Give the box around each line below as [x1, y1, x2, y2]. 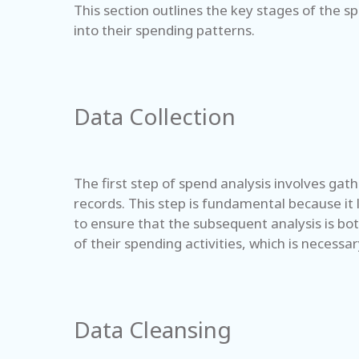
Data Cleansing [74, 314, 237, 345]
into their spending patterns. [74, 21, 255, 39]
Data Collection [74, 101, 236, 131]
